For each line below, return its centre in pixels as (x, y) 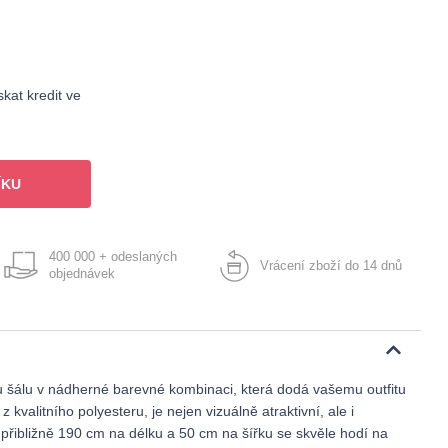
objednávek (82, 273)
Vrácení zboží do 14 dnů (331, 265)
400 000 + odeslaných (113, 256)
